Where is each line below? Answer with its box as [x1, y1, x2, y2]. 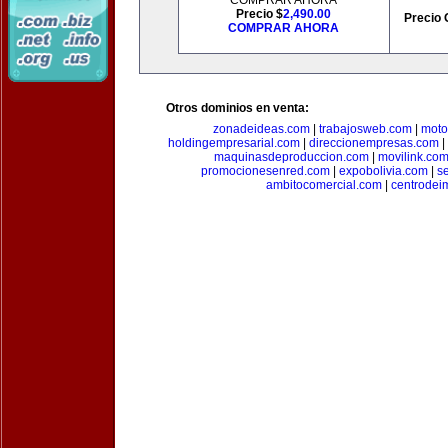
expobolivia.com [338, 164, 428, 178]
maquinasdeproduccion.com [214, 150, 369, 164]
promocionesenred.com [200, 164, 330, 178]
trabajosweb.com [319, 122, 412, 136]
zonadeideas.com [213, 122, 310, 136]
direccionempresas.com [309, 136, 439, 150]
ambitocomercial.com [266, 178, 382, 192]
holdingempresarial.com [168, 136, 300, 150]
